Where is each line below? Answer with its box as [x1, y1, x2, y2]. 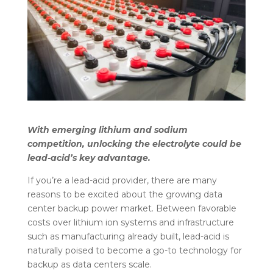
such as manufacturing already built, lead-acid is [27, 230, 229, 242]
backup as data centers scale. [27, 258, 152, 270]
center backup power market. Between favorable [27, 202, 236, 214]
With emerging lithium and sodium [27, 124, 188, 135]
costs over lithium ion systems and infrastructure [27, 216, 234, 228]
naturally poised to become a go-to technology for [27, 244, 242, 256]
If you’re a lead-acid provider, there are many [27, 174, 217, 186]
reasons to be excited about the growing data [27, 188, 222, 200]
